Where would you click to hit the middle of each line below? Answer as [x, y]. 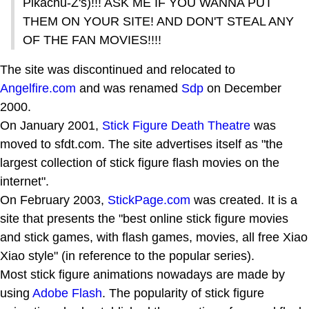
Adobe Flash [67, 293]
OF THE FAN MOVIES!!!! [92, 40]
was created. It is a [244, 200]
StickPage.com [149, 200]
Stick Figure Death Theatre [176, 125]
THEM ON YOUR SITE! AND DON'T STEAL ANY [158, 21]
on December [242, 88]
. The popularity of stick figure [183, 293]
